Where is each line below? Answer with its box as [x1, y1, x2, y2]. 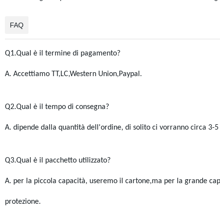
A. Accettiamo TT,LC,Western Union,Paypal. [4, 70, 142, 78]
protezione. [4, 198, 41, 206]
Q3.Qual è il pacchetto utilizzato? [4, 157, 110, 165]
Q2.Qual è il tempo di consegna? [4, 103, 109, 111]
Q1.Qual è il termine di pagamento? [4, 50, 120, 57]
